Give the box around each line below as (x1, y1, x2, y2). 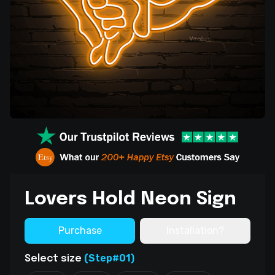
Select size (25, 254, 84, 265)
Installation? (166, 225, 224, 237)
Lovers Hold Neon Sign (25, 190, 236, 209)
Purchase (58, 225, 102, 237)
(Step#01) (84, 252, 134, 265)
